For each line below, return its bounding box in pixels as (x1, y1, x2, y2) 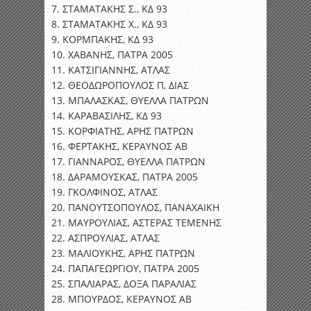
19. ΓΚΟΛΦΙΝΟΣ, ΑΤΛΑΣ (51, 185, 158, 199)
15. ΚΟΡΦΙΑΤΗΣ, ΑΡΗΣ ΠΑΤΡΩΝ (51, 124, 194, 138)
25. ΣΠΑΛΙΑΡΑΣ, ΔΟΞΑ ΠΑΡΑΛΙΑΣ (51, 277, 196, 291)
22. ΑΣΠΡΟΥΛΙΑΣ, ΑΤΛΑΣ (51, 231, 160, 245)
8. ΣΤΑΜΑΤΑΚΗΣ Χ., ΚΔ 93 (51, 17, 167, 31)
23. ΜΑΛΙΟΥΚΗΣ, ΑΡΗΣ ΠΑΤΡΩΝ (51, 246, 195, 260)
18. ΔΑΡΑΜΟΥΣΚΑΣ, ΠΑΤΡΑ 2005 (51, 170, 198, 184)
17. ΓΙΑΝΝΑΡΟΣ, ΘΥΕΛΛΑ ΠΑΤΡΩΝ (51, 155, 205, 169)
